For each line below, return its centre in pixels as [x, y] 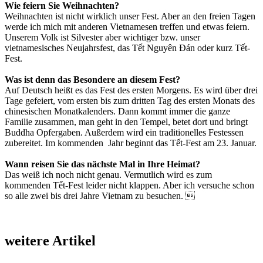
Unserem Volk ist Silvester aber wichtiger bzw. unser [102, 37]
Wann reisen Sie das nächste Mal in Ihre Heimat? [102, 164]
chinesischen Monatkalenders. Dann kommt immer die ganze [117, 111]
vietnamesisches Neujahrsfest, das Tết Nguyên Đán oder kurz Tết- [127, 48]
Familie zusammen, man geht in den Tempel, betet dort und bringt [126, 122]
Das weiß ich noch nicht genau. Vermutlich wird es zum [108, 174]
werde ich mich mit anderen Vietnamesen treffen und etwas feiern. [127, 26]
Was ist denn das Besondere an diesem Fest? [92, 79]
